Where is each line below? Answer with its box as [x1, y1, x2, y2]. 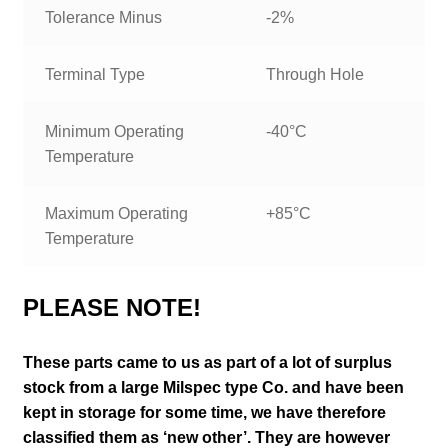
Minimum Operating [45, 122, 185, 140]
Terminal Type [45, 65, 146, 83]
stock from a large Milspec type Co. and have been [22, 378, 404, 396]
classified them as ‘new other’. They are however [22, 428, 390, 446]
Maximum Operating [45, 204, 189, 222]
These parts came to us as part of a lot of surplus [22, 353, 392, 371]
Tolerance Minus [45, 8, 163, 26]
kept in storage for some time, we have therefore [22, 403, 386, 421]
